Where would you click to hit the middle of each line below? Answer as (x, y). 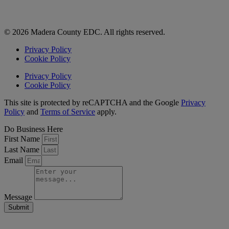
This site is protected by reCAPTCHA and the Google (93, 103)
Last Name (23, 150)
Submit (19, 208)
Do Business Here (33, 129)
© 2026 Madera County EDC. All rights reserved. (85, 32)
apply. (106, 112)
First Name (23, 139)
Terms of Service (68, 112)
